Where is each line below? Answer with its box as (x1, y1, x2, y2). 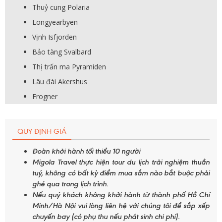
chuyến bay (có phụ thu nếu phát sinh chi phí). (32, 212, 180, 221)
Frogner (32, 91, 57, 101)
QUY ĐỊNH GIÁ (17, 126, 66, 136)
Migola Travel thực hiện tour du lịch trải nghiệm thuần (32, 157, 210, 166)
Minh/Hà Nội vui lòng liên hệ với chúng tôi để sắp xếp (32, 201, 210, 210)
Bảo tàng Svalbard (32, 47, 91, 56)
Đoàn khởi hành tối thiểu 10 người (32, 146, 140, 156)
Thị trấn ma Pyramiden (32, 61, 106, 71)
